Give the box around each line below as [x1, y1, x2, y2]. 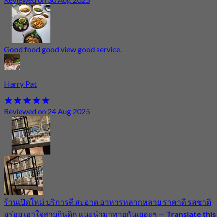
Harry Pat [4, 78, 37, 88]
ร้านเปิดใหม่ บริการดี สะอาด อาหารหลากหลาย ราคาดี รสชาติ [4, 197, 211, 207]
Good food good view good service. [4, 44, 122, 54]
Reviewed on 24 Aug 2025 [4, 107, 90, 116]
